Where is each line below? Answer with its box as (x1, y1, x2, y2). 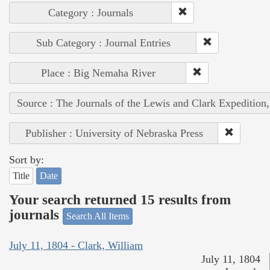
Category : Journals (48, 6, 133, 19)
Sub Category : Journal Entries (36, 36, 171, 49)
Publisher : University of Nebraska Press (25, 127, 203, 139)
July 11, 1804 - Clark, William (9, 239, 143, 252)
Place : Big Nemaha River (40, 66, 155, 79)
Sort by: (9, 153, 44, 166)
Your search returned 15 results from (9, 192, 231, 208)
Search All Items (66, 210, 129, 221)
